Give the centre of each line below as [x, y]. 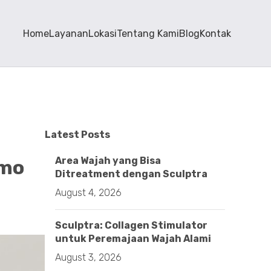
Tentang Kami [148, 33]
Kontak [215, 33]
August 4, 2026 [88, 193]
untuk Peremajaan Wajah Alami [133, 239]
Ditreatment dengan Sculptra [131, 174]
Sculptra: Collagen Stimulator [131, 225]
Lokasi [103, 33]
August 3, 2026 [88, 257]
